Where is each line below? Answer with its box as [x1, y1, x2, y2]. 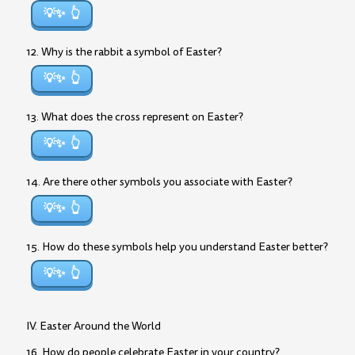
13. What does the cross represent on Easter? [26, 109, 243, 124]
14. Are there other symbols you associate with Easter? [26, 174, 292, 189]
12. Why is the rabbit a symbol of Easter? [26, 44, 222, 59]
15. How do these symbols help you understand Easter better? [26, 239, 328, 254]
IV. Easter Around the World [26, 319, 161, 334]
